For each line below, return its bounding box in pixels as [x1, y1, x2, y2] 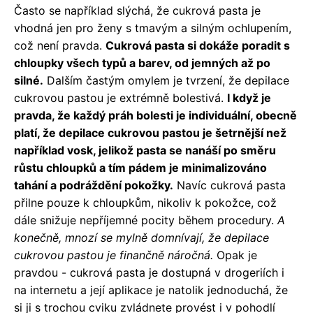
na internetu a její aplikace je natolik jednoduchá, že [14, 282, 288, 297]
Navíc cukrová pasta [173, 177, 286, 192]
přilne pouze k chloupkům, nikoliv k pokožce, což [14, 195, 277, 210]
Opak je [213, 247, 257, 262]
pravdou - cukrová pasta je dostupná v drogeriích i [14, 265, 284, 279]
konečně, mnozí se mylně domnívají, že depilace [14, 230, 269, 245]
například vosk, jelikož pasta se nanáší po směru [14, 143, 276, 157]
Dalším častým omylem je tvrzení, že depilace [43, 73, 289, 87]
